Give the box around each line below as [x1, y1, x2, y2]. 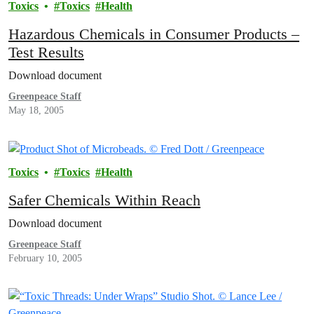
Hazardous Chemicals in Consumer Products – [8, 25, 299, 43]
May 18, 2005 [8, 105, 64, 116]
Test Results [8, 43, 84, 61]
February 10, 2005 [8, 253, 82, 264]
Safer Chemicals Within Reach [8, 191, 200, 210]
